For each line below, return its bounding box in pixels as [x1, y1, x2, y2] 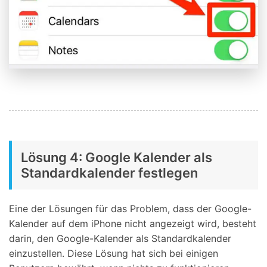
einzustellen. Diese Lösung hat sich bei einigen [9, 247, 218, 260]
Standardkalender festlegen [21, 165, 198, 181]
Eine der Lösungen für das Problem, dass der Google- [9, 203, 252, 215]
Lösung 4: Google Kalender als [21, 150, 212, 166]
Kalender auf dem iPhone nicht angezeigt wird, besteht [9, 218, 256, 230]
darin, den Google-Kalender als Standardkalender [9, 232, 231, 245]
